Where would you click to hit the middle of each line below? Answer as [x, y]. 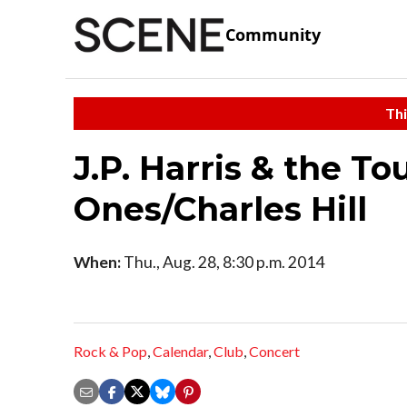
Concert [274, 352]
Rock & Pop [110, 352]
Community [273, 35]
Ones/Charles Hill [220, 208]
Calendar [180, 352]
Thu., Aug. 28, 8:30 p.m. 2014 [223, 262]
